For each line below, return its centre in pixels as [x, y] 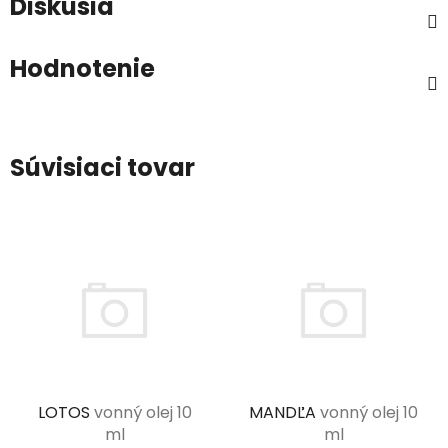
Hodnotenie [82, 68]
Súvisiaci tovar [102, 167]
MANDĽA [284, 413]
